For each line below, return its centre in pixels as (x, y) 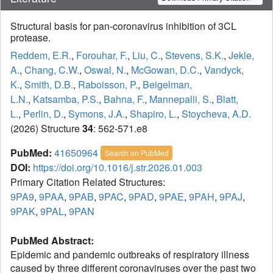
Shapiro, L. (153, 114)
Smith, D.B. (49, 85)
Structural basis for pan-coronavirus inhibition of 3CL (123, 26)
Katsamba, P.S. (66, 99)
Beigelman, (167, 85)
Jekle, (241, 55)
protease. (30, 38)
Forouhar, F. (102, 55)
